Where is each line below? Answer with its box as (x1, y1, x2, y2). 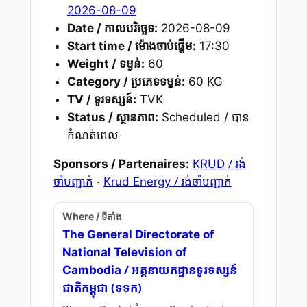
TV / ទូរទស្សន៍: (66, 92, 136, 106)
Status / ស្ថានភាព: (66, 110, 158, 124)
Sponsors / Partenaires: (53, 157, 189, 171)
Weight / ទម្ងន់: (66, 56, 145, 71)
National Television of (62, 245, 187, 260)
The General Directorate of (62, 228, 214, 242)
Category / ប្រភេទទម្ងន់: (66, 74, 185, 88)
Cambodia (62, 263, 124, 278)
